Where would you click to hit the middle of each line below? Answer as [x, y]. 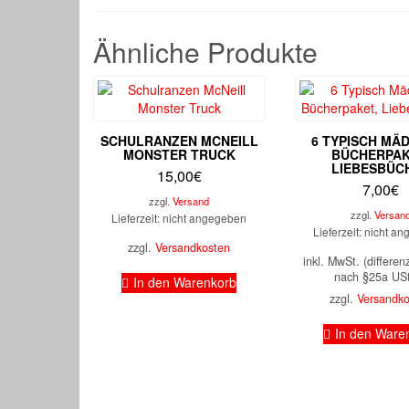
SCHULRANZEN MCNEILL [179, 141]
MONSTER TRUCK [179, 155]
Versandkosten [193, 248]
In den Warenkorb [185, 283]
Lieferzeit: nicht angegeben [179, 218]
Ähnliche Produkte [205, 52]
